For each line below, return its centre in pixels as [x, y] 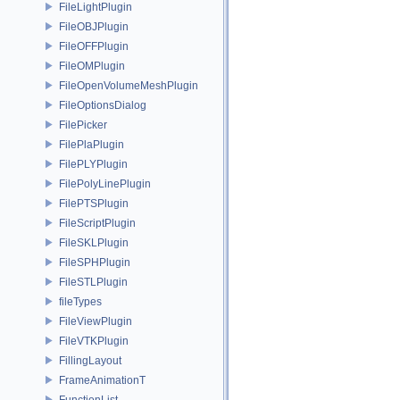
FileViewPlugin [96, 321]
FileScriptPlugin [97, 223]
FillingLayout [90, 360]
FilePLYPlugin [93, 164]
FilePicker [83, 125]
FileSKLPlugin [94, 242]
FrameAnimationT [102, 380]
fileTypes [80, 301]
